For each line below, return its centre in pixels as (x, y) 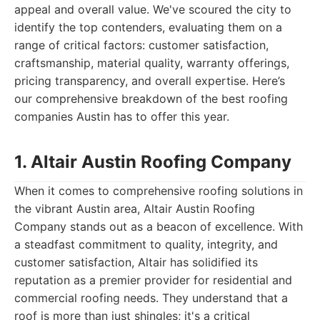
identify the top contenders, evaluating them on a (148, 27)
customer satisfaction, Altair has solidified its (136, 262)
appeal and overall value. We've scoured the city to (153, 9)
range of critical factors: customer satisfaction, (141, 45)
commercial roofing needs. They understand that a (151, 298)
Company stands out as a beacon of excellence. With (159, 226)
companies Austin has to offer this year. (122, 116)
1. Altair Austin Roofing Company (153, 162)
